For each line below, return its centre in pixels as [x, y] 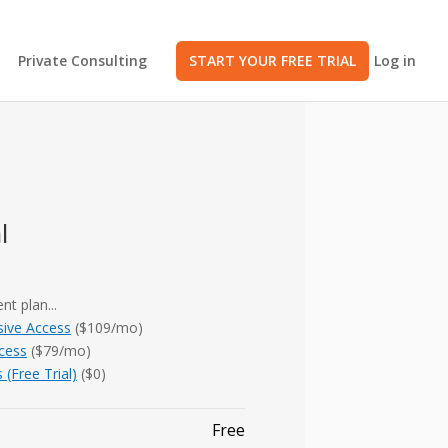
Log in [395, 60]
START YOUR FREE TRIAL [272, 60]
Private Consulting [82, 60]
